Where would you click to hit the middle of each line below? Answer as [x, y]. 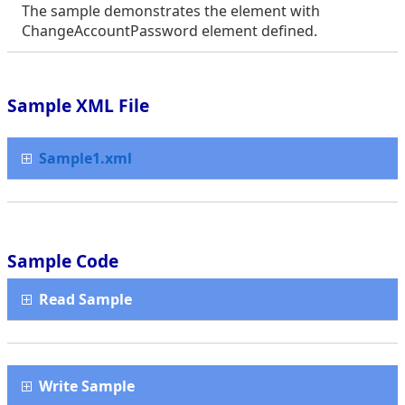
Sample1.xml [85, 158]
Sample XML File [78, 105]
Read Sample [82, 299]
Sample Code [63, 261]
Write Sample [83, 386]
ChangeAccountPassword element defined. [170, 31]
